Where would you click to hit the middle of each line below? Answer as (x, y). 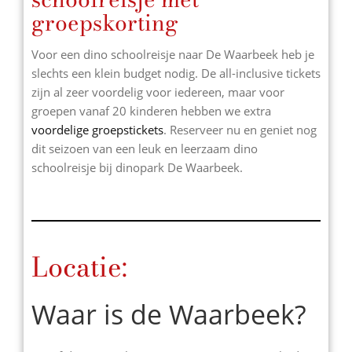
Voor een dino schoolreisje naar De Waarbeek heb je (173, 54)
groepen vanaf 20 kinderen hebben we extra (151, 110)
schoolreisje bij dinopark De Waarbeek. (137, 167)
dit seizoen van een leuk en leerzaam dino (145, 148)
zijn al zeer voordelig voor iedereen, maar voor (158, 92)
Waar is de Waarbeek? (169, 315)
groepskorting (105, 22)
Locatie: (79, 268)
